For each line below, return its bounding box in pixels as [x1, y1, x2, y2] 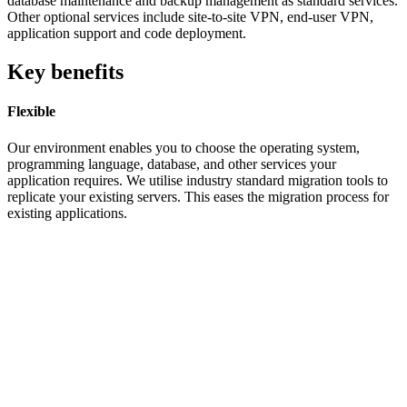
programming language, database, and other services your [7, 155, 336, 172]
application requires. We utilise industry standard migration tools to [7, 172, 388, 188]
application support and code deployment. [7, 25, 246, 42]
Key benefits [7, 59, 124, 84]
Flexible [7, 104, 55, 120]
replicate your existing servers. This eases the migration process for [7, 188, 389, 204]
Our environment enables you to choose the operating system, [7, 139, 360, 155]
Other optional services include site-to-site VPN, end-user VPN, [7, 9, 373, 25]
